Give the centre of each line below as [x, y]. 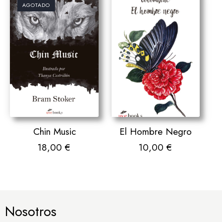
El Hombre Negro [155, 132]
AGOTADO [36, 5]
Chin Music [54, 132]
